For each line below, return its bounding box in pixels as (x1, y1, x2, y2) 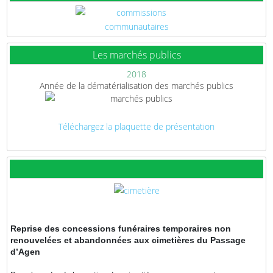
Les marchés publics (92, 48, 181, 62)
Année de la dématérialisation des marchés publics (40, 79, 233, 91)
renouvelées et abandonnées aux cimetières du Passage (10, 235, 246, 245)
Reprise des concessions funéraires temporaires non (10, 223, 231, 233)
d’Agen (10, 246, 40, 257)
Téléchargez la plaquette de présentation (58, 120, 214, 132)
